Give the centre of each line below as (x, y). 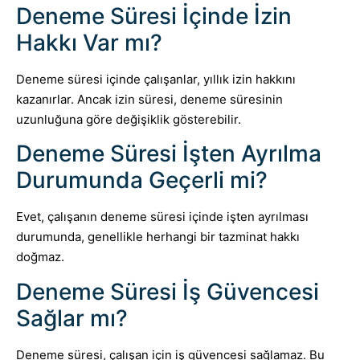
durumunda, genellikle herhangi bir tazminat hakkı (158, 237)
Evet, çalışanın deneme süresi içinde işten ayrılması (162, 217)
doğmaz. (40, 257)
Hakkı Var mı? (89, 42)
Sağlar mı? (72, 318)
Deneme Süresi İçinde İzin (154, 16)
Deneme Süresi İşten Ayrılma (169, 154)
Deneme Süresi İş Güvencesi (168, 291)
